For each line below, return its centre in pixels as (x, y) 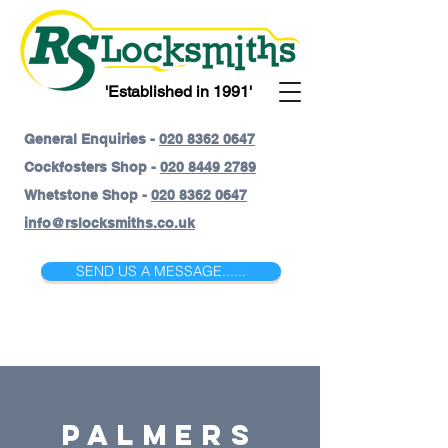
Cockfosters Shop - (92, 167)
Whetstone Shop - (87, 195)
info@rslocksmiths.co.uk (109, 223)
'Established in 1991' (178, 91)
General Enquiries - (91, 139)
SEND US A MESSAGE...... (161, 271)
